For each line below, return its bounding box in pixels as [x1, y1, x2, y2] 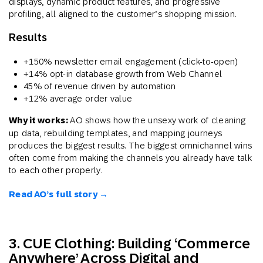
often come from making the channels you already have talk [9, 153, 252, 163]
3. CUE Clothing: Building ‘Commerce [9, 235, 250, 252]
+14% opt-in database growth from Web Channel [23, 69, 222, 79]
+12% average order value [23, 93, 133, 104]
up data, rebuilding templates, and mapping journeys [9, 128, 222, 139]
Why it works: [9, 115, 70, 126]
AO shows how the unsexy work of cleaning [70, 115, 246, 126]
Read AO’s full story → [9, 189, 109, 200]
